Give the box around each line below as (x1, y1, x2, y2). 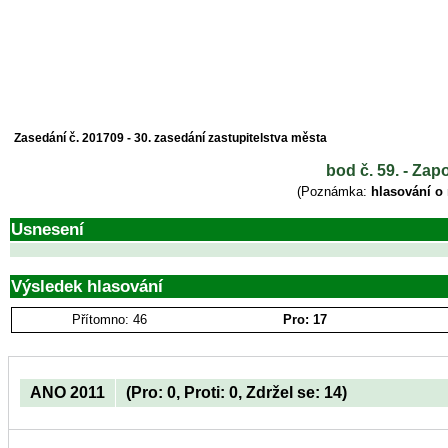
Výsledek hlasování (11, 276, 163, 296)
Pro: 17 (282, 312, 327, 327)
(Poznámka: (297, 184, 371, 199)
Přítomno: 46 (72, 312, 147, 327)
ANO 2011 (30, 383, 105, 401)
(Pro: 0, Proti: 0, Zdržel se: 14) (126, 383, 347, 401)
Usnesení (11, 219, 84, 239)
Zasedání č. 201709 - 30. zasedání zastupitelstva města (14, 131, 327, 145)
